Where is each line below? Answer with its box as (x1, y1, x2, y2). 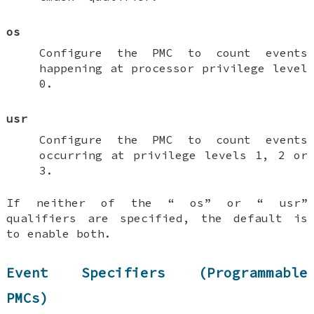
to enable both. (6, 226, 112, 240)
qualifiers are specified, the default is (6, 210, 308, 225)
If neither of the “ (6, 195, 191, 210)
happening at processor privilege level (39, 60, 308, 75)
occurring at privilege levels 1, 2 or (39, 147, 308, 162)
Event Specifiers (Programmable (6, 264, 308, 282)
